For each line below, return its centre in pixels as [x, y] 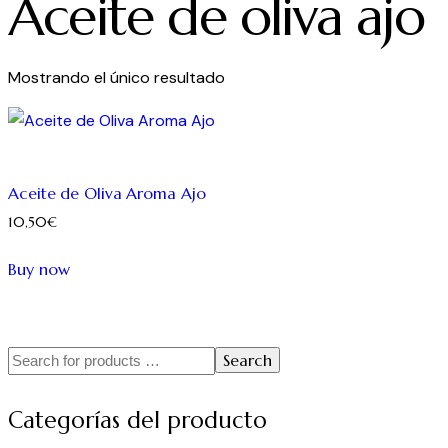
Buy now [39, 269]
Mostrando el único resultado [116, 78]
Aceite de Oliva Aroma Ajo [107, 193]
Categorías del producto [137, 420]
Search [247, 359]
